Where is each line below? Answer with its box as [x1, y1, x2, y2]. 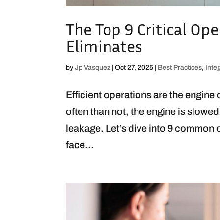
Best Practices [158, 63, 202, 71]
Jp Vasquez [75, 63, 111, 71]
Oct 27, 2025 [115, 63, 154, 71]
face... [66, 139, 94, 150]
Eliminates [66, 35, 143, 56]
